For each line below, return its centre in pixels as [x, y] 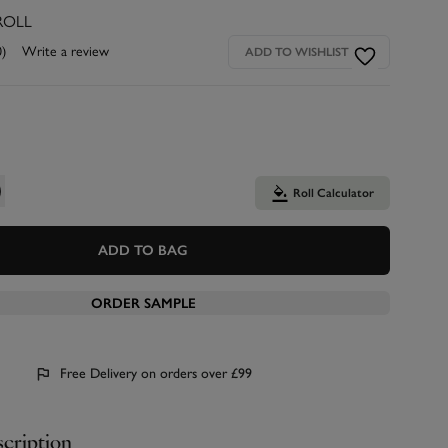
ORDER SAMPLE [143, 304]
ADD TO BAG [143, 251]
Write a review [65, 52]
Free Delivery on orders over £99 [147, 374]
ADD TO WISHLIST [296, 52]
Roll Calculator [333, 193]
